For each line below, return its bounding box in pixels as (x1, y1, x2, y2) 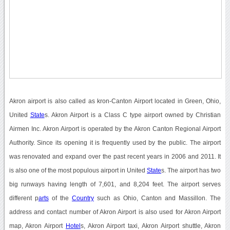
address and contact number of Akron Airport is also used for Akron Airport (9, 208, 221, 215)
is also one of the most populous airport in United (9, 167, 147, 174)
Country (71, 195, 94, 201)
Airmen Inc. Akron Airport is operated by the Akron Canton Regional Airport (9, 125, 221, 132)
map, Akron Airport (9, 222, 66, 229)
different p (9, 195, 39, 201)
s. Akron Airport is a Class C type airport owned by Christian (44, 111, 221, 118)
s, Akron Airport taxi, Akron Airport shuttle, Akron (80, 222, 221, 229)
